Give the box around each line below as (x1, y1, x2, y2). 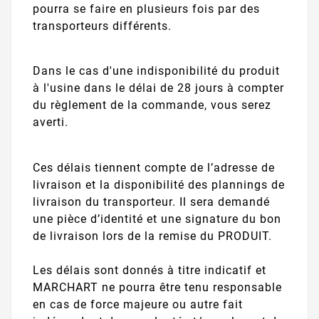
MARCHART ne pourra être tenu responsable (33, 280, 282, 294)
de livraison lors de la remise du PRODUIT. (33, 229, 272, 243)
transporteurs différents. (33, 19, 172, 33)
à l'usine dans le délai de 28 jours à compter (33, 81, 284, 95)
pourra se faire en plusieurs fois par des (33, 1, 260, 16)
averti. (33, 115, 68, 130)
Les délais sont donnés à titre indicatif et (33, 263, 266, 277)
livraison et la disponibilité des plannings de (33, 177, 285, 192)
